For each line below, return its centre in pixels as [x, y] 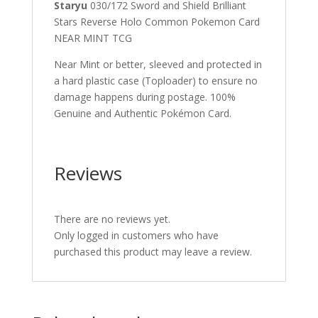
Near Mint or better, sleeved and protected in [158, 64]
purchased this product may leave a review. [153, 252]
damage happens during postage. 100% [144, 97]
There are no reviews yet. [112, 219]
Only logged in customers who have [136, 235]
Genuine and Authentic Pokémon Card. [142, 113]
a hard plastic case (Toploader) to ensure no [155, 81]
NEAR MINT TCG [93, 38]
